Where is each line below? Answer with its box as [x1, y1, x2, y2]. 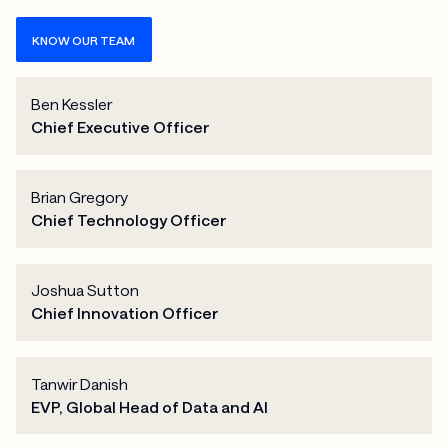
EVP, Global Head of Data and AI [31, 397, 269, 416]
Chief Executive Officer [31, 118, 211, 137]
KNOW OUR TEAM [32, 32, 136, 47]
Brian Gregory [31, 188, 129, 207]
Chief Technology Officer [31, 211, 228, 230]
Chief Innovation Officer [31, 304, 220, 323]
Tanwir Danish [31, 374, 129, 393]
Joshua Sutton [31, 281, 140, 300]
